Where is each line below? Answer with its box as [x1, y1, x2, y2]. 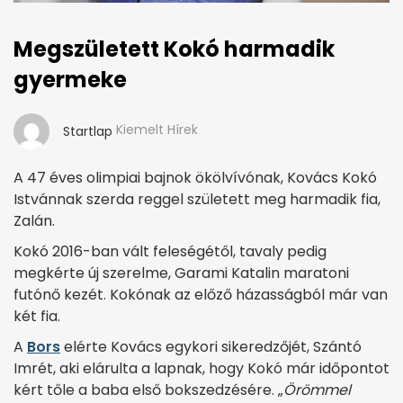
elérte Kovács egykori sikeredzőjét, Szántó [60, 336, 362, 357]
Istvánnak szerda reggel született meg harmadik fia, [13, 188, 381, 210]
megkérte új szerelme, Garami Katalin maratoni [13, 262, 349, 283]
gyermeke [13, 64, 127, 94]
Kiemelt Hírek [116, 120, 198, 139]
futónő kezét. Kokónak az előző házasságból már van [13, 283, 388, 305]
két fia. [13, 305, 60, 327]
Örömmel [283, 379, 351, 400]
